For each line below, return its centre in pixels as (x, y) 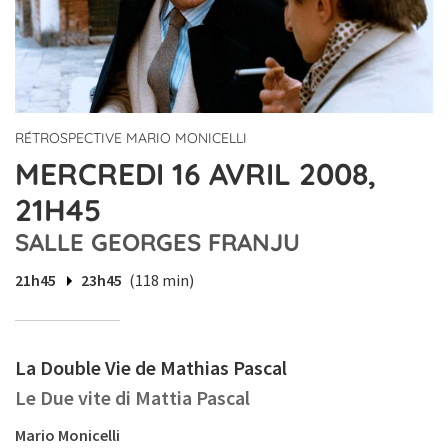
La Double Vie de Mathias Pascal (151, 368)
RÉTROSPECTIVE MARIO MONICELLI (131, 138)
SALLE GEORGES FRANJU (157, 242)
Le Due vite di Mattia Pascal (132, 398)
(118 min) (161, 280)
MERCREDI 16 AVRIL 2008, (195, 174)
